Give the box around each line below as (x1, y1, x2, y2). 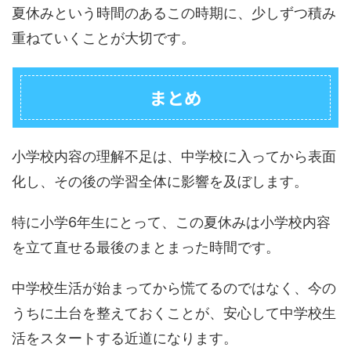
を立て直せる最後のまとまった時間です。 (12, 238, 280, 255)
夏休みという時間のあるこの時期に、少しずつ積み (12, 4, 336, 21)
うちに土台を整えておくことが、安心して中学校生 (12, 304, 336, 321)
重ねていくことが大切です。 (12, 29, 195, 46)
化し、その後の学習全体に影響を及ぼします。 (12, 172, 308, 190)
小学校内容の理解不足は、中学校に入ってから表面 (12, 147, 336, 165)
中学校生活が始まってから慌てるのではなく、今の (12, 279, 336, 296)
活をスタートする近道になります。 (12, 329, 237, 346)
